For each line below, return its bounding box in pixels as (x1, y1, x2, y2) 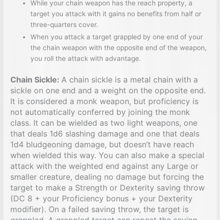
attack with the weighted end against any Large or (10, 161, 199, 171)
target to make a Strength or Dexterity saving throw (10, 182, 205, 192)
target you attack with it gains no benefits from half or (30, 10, 202, 18)
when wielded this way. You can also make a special (10, 150, 205, 160)
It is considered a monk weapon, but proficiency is (10, 96, 199, 106)
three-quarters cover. (30, 21, 101, 29)
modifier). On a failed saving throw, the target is (10, 204, 189, 214)
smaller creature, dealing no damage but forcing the (10, 171, 204, 182)
